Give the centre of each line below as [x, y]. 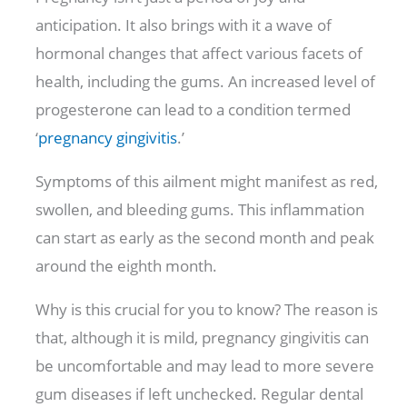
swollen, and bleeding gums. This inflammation [200, 210]
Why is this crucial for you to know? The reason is [207, 310]
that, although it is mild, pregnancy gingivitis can [203, 338]
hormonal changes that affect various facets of [199, 54]
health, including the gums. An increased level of [206, 82]
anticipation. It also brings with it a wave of [184, 25]
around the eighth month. [129, 266]
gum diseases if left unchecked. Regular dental [200, 394]
